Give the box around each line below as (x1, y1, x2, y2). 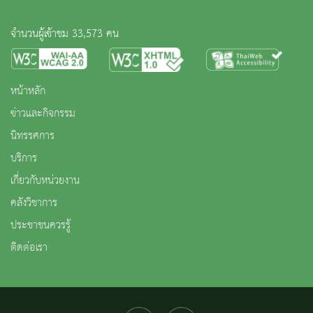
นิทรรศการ (10, 125, 54, 147)
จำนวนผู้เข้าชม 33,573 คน (10, 23, 119, 45)
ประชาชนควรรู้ (10, 214, 71, 236)
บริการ (10, 147, 37, 169)
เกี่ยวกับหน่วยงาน (10, 170, 80, 191)
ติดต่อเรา (10, 237, 48, 259)
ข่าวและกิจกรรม (10, 103, 75, 124)
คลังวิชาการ (10, 192, 57, 214)
